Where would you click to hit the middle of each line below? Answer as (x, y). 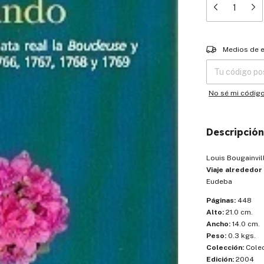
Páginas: (221, 200)
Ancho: (218, 224)
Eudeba (219, 181)
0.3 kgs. (241, 236)
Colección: (225, 247)
